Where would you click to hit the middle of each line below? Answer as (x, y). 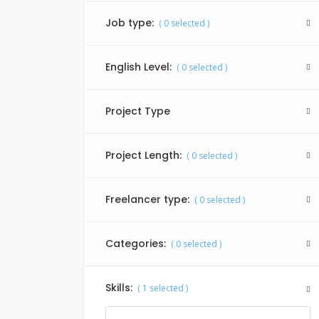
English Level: (138, 67)
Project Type (138, 111)
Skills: (119, 288)
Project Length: (143, 155)
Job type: (130, 23)
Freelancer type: (147, 199)
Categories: (136, 244)
